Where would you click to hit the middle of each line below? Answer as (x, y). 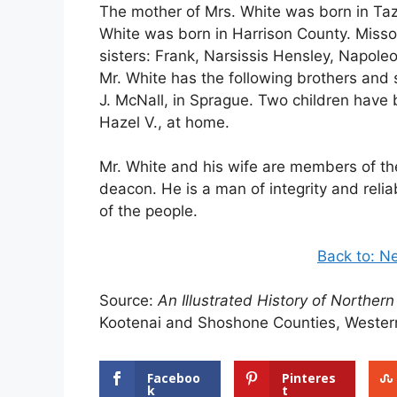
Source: (128, 301)
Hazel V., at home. (164, 122)
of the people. (148, 211)
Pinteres (308, 378)
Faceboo (174, 378)
